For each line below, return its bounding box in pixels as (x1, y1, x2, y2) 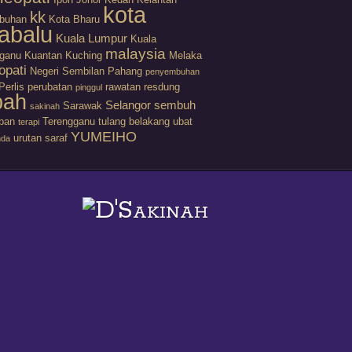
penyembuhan (145, 66, 200, 76)
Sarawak (62, 99, 102, 112)
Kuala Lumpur (55, 31, 127, 45)
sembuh (153, 97, 196, 112)
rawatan (104, 80, 141, 93)
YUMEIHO (70, 128, 137, 145)
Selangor (104, 97, 151, 112)
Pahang (107, 64, 142, 77)
